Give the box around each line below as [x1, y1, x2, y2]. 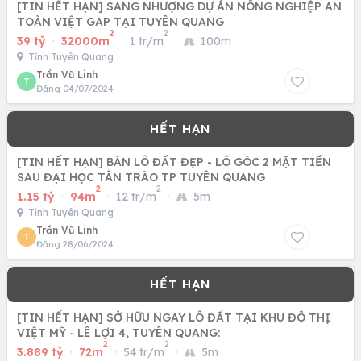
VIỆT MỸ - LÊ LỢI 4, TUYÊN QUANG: [17, 326, 220, 340]
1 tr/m [130, 34, 164, 48]
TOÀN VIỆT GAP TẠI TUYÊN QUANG [17, 15, 224, 29]
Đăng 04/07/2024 [36, 83, 114, 94]
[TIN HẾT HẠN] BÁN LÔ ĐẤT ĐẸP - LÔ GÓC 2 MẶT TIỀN [17, 155, 331, 169]
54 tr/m [123, 345, 164, 359]
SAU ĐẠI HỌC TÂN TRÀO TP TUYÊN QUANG [17, 170, 265, 185]
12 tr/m [116, 189, 156, 204]
